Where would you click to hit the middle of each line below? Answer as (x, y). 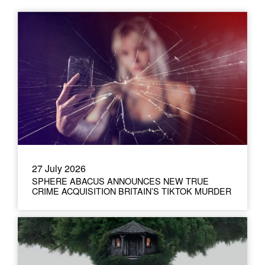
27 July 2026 (59, 168)
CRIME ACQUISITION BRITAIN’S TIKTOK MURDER (132, 191)
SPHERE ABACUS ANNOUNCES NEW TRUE (120, 181)
